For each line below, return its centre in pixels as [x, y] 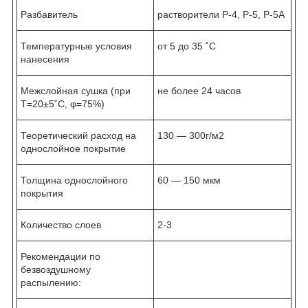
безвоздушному [56, 269]
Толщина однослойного [74, 180]
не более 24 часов [199, 90]
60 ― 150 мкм [189, 180]
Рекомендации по [60, 256]
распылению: [51, 282]
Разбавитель [49, 14]
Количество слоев [61, 224]
